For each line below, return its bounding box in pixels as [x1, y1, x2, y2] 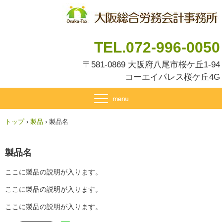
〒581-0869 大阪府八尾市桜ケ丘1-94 [83, 60, 220, 69]
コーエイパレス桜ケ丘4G [125, 72, 220, 82]
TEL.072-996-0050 [94, 39, 220, 55]
